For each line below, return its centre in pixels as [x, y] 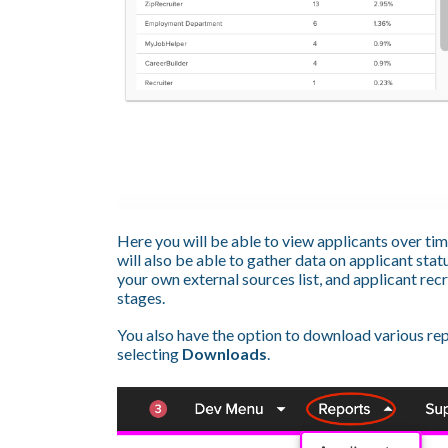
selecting [149, 353]
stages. [142, 297]
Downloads [224, 353]
